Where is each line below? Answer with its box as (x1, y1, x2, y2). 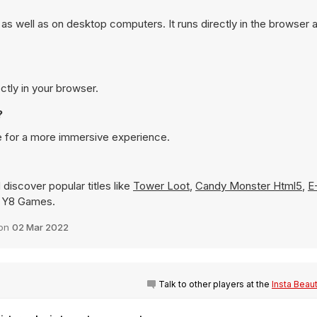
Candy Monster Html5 (195, 179, 302, 192)
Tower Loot (133, 179, 190, 192)
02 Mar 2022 (12, 221, 69, 233)
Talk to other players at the (158, 279, 272, 289)
